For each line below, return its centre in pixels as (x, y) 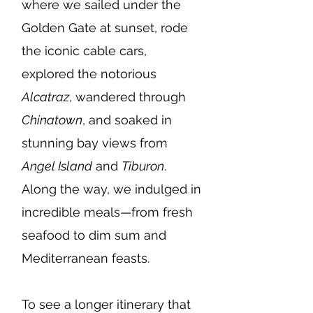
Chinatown (52, 120)
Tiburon (143, 166)
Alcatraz (45, 97)
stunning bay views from (95, 143)
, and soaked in (127, 120)
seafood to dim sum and (94, 235)
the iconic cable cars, (84, 51)
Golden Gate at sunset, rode (105, 28)
